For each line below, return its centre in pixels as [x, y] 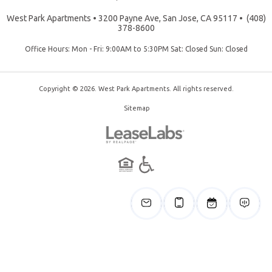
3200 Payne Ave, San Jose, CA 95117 [168, 18]
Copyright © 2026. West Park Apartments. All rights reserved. [136, 89]
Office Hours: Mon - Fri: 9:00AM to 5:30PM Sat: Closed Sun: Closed [136, 49]
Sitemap [137, 108]
